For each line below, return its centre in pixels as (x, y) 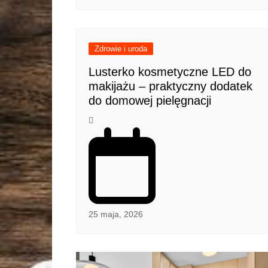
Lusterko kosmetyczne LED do (170, 71)
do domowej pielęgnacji (150, 100)
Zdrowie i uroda (121, 48)
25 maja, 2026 (116, 214)
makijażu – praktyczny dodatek (170, 86)
